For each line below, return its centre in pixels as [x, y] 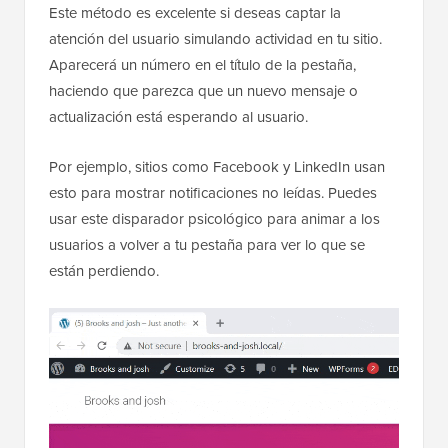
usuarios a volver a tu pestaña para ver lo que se [207, 245]
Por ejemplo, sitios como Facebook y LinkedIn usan [217, 167]
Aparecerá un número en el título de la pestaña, [202, 65]
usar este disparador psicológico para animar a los [214, 219]
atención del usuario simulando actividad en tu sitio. [215, 39]
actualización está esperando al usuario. [178, 117]
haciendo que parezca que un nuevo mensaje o [203, 91]
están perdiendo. [104, 271]
